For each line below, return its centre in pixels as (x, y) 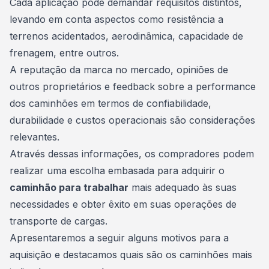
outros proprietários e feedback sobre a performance (133, 86)
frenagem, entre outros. (64, 53)
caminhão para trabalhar (69, 187)
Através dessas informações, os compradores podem (132, 154)
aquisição (31, 255)
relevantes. (35, 137)
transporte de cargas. (59, 221)
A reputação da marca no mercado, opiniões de (119, 70)
